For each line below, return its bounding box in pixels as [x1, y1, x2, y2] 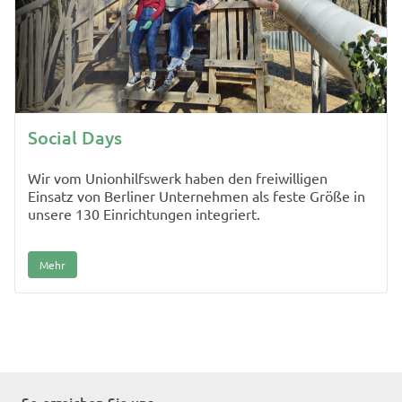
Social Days [28, 125, 122, 149]
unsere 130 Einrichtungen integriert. [28, 204, 260, 223]
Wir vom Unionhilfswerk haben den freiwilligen [28, 168, 328, 187]
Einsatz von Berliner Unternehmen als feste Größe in [28, 186, 365, 205]
